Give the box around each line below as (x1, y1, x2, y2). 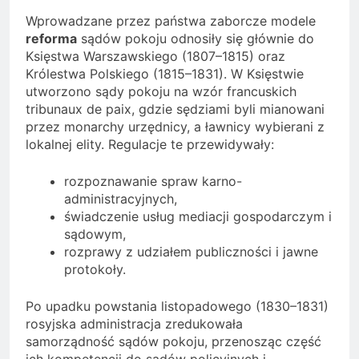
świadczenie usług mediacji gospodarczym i (64, 208, 332, 224)
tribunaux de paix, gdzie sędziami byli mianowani (26, 100, 325, 117)
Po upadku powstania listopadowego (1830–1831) (26, 297, 329, 314)
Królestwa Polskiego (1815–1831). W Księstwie (26, 65, 304, 82)
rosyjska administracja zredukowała (26, 315, 243, 332)
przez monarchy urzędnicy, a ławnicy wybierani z (26, 118, 325, 135)
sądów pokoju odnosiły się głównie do (77, 30, 314, 46)
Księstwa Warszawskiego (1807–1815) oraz (26, 47, 285, 64)
